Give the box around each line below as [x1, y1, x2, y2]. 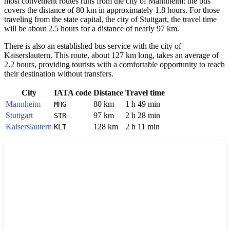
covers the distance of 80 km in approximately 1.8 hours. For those [4, 6, 220, 15]
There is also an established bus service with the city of [4, 42, 181, 51]
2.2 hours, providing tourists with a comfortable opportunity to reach [4, 60, 225, 69]
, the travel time [167, 15, 217, 24]
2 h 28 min [125, 111, 160, 120]
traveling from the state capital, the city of [4, 15, 140, 24]
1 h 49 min [125, 100, 160, 109]
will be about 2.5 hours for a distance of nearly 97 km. [4, 24, 179, 33]
